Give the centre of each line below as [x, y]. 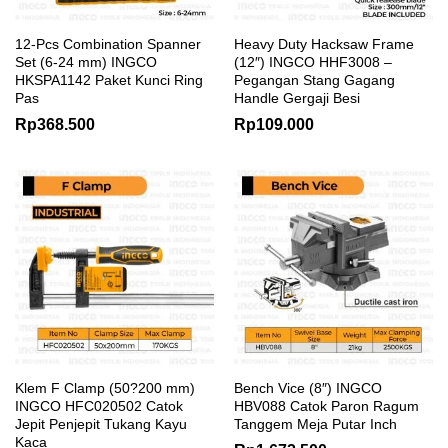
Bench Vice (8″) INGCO [308, 388]
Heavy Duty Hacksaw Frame [324, 44]
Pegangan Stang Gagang [314, 80]
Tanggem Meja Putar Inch [315, 424]
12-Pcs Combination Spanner [108, 44]
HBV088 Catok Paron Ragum [326, 406]
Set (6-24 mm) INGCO [86, 62]
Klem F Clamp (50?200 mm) [105, 388]
